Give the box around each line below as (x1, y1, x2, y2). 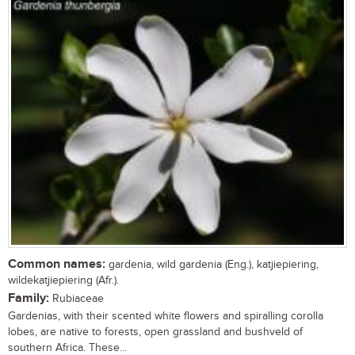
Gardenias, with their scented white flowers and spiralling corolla (8, 310, 323, 323)
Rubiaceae (49, 292, 104, 306)
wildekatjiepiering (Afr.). (8, 274, 119, 288)
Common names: (8, 257, 105, 273)
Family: (8, 291, 49, 307)
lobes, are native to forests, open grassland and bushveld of (8, 326, 303, 339)
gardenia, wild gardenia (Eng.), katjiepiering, (105, 258, 319, 272)
